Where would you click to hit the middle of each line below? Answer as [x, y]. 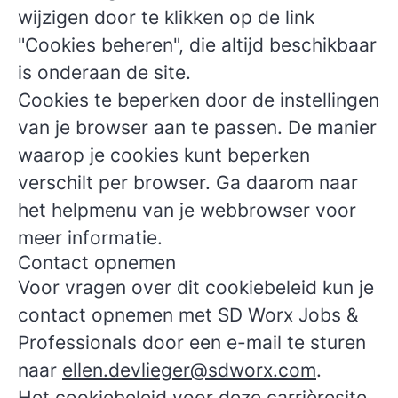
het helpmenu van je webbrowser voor [187, 210]
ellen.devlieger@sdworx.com [189, 370]
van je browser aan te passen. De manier [197, 127]
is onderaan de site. [104, 72]
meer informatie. [90, 238]
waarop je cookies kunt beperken [164, 155]
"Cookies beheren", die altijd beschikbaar [197, 45]
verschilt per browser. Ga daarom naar [188, 183]
